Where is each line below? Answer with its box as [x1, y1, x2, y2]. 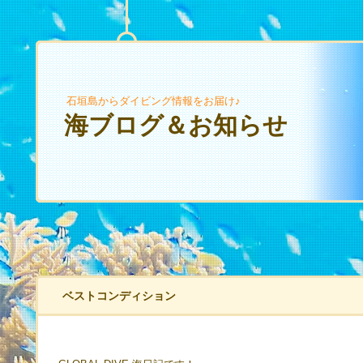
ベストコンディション [62, 289, 176, 302]
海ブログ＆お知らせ [64, 112, 288, 139]
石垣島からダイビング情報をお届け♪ [66, 95, 241, 107]
